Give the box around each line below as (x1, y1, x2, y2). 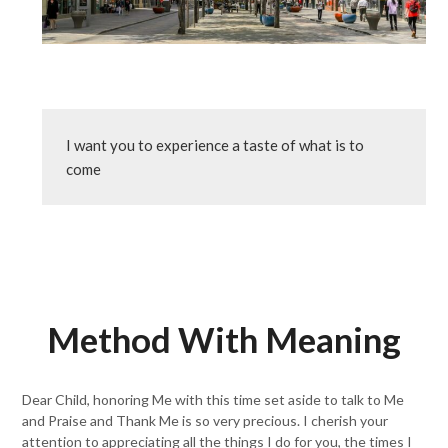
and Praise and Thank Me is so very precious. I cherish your (22, 412, 389, 429)
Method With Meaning (47, 318, 401, 360)
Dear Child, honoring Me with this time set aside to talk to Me (22, 391, 405, 408)
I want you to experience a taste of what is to (66, 136, 365, 154)
